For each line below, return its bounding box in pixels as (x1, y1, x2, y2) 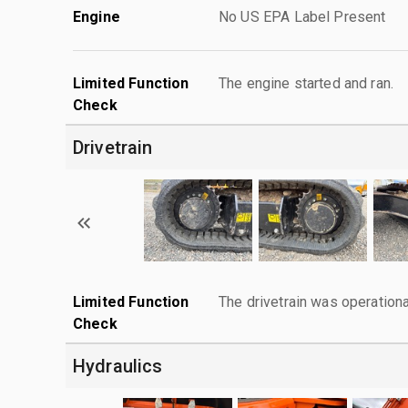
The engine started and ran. (219, 74, 394, 92)
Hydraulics (73, 354, 163, 377)
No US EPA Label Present (219, 7, 386, 25)
